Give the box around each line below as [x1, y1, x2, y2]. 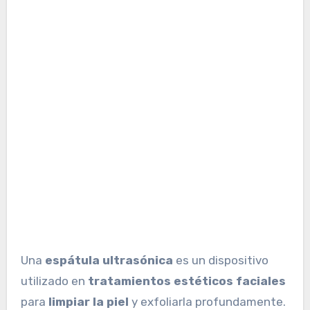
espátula [44, 253, 100, 267]
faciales [235, 273, 286, 288]
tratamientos [87, 273, 171, 288]
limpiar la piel [45, 294, 129, 309]
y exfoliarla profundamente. [128, 294, 286, 309]
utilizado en [20, 273, 88, 288]
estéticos [173, 273, 233, 288]
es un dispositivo [172, 253, 268, 267]
